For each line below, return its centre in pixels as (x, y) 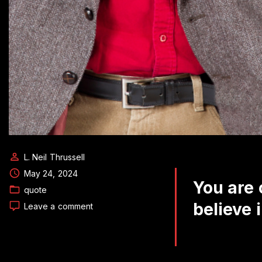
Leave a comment (59, 206)
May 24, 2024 (51, 174)
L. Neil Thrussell (55, 157)
